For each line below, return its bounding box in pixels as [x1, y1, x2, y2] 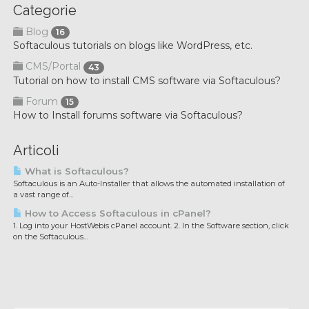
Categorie [13, 2, 77, 19]
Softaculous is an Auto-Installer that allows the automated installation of [13, 178, 285, 188]
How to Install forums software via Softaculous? [13, 108, 243, 121]
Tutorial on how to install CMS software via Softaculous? [13, 74, 281, 87]
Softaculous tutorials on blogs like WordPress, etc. [13, 39, 252, 52]
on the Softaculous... [13, 231, 88, 241]
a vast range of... [13, 189, 73, 199]
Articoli [13, 141, 59, 159]
